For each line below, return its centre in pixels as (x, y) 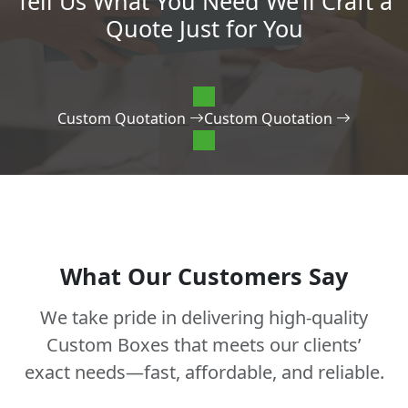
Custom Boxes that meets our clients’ (204, 344)
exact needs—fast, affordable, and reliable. (204, 372)
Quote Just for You (204, 28)
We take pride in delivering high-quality (204, 317)
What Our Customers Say (204, 275)
